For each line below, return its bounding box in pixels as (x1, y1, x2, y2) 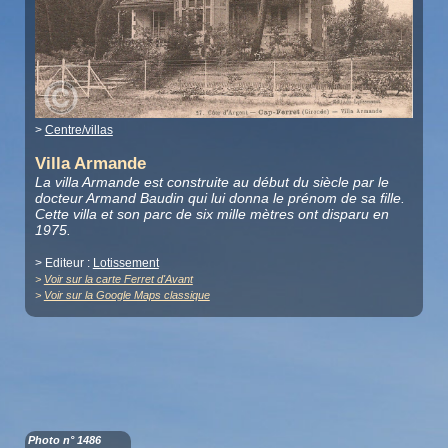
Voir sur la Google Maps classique (43, 288, 210, 301)
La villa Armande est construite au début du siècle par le (34, 173, 389, 190)
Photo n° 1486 (27, 433, 101, 446)
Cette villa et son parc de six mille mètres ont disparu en (34, 205, 389, 222)
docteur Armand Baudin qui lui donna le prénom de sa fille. (34, 189, 405, 206)
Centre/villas (44, 122, 113, 137)
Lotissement (92, 255, 159, 270)
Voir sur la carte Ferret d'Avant (43, 272, 193, 285)
